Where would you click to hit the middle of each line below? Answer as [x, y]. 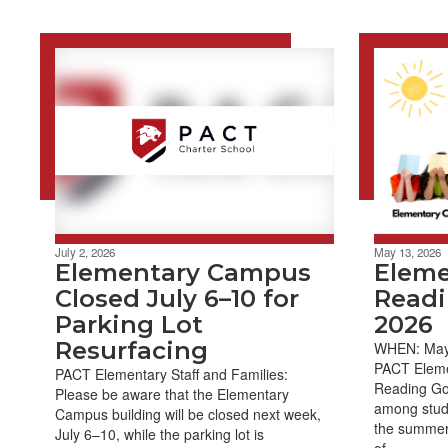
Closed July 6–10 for [177, 298]
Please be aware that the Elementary [172, 393]
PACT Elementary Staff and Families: [171, 373]
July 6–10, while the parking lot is [159, 433]
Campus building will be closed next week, [188, 413]
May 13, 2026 [407, 251]
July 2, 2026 [85, 251]
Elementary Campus [183, 272]
